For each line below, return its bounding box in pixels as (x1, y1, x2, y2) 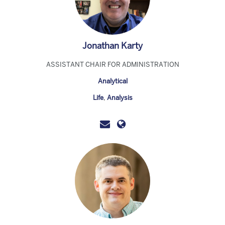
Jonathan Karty (82, 40, 143, 51)
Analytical (97, 77, 128, 85)
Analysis (106, 93, 133, 102)
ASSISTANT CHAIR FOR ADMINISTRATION (46, 60, 179, 69)
